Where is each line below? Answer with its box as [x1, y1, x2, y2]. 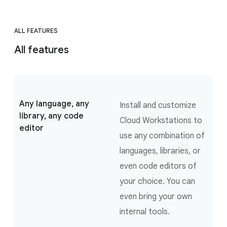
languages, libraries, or [120, 145, 201, 156]
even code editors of [120, 161, 197, 171]
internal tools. [120, 206, 170, 217]
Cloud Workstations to [120, 115, 202, 126]
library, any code [19, 110, 84, 121]
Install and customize [120, 100, 196, 110]
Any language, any [19, 98, 89, 109]
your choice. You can [120, 176, 195, 186]
